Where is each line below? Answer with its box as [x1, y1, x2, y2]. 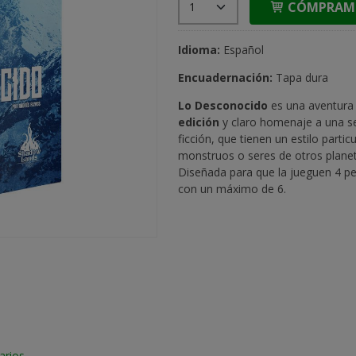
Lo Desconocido [177, 97, 271, 113]
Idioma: [177, 41, 220, 57]
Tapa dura [275, 69, 328, 85]
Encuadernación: [177, 69, 276, 85]
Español [219, 41, 264, 57]
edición [177, 114, 219, 130]
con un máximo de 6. [177, 180, 286, 196]
